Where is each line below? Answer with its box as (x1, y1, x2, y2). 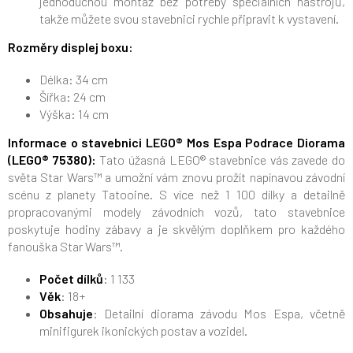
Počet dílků (39, 271, 103, 287)
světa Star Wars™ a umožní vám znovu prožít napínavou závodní (8, 169, 345, 185)
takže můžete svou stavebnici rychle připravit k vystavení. (39, 11, 339, 27)
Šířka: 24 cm (39, 89, 106, 105)
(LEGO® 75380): (8, 152, 96, 168)
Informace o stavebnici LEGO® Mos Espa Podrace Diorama (8, 135, 345, 150)
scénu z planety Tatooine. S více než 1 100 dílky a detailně (8, 187, 345, 203)
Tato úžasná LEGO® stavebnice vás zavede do (95, 152, 345, 168)
